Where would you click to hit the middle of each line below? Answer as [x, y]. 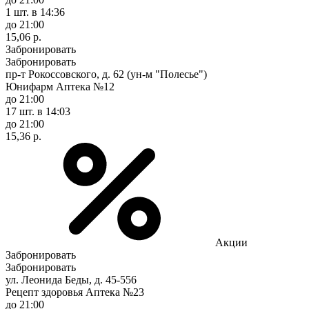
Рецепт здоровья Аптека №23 [75, 292]
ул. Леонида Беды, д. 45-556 [71, 279]
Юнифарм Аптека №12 [60, 86]
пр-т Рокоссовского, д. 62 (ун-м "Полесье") [106, 74]
